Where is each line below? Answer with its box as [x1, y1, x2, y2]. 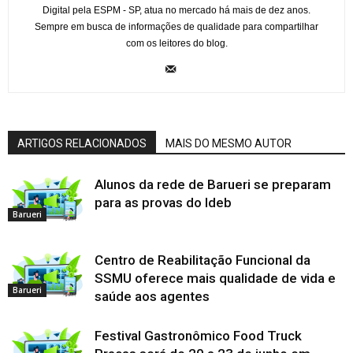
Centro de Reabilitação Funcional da [95, 252, 310, 269]
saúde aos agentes [95, 288, 210, 305]
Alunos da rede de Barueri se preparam [95, 176, 331, 193]
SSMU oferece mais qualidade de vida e [95, 270, 336, 287]
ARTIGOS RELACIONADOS [17, 137, 147, 150]
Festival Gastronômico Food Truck [95, 328, 302, 344]
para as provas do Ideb [95, 195, 232, 211]
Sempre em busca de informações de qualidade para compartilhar [35, 21, 318, 33]
